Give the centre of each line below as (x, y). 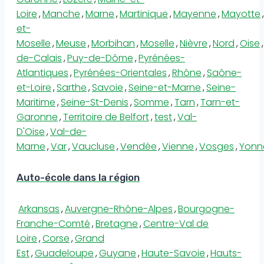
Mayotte (241, 14)
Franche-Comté (53, 224)
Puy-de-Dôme (100, 58)
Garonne (37, 117)
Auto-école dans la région (78, 177)
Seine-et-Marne (165, 87)
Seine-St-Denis (95, 102)
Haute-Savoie (173, 253)
